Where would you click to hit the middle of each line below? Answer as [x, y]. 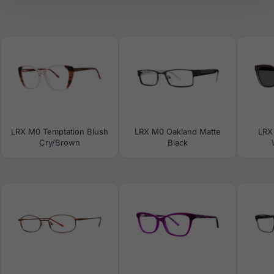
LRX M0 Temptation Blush [60, 131]
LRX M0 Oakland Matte [178, 131]
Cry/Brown [60, 143]
